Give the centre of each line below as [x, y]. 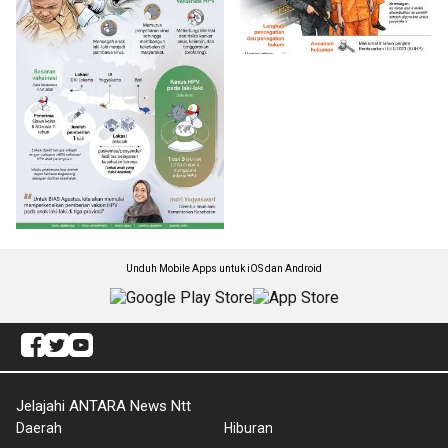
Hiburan [248, 427]
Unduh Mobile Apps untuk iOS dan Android [224, 268]
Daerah [39, 427]
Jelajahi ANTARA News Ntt [103, 405]
